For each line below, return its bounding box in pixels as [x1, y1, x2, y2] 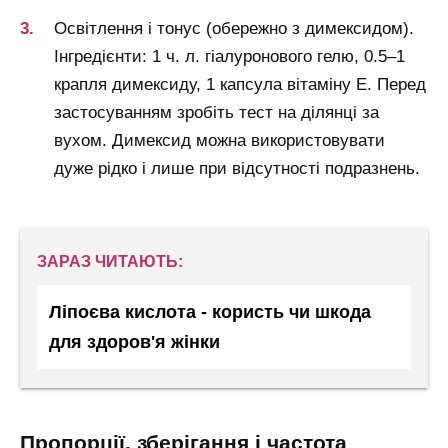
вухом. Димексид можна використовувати [54, 131, 385, 151]
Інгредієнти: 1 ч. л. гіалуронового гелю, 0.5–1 [54, 47, 405, 67]
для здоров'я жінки [49, 332, 220, 353]
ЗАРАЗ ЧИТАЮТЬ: [37, 253, 183, 271]
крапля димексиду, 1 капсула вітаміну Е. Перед [54, 75, 426, 95]
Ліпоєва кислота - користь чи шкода [49, 302, 371, 323]
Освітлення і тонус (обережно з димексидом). [54, 19, 414, 39]
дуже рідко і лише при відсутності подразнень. [54, 159, 420, 179]
